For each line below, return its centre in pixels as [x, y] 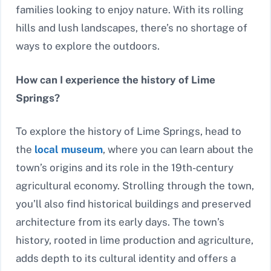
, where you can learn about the [178, 150]
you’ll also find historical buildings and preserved [133, 204]
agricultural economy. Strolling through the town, [135, 186]
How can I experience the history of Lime [116, 80]
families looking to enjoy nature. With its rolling [130, 10]
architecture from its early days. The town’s [120, 222]
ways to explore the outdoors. [88, 46]
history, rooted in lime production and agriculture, [135, 240]
